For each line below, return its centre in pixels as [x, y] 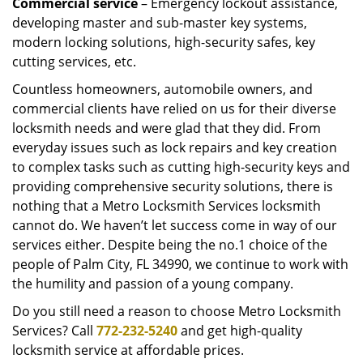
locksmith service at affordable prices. [128, 350]
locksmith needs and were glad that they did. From [167, 128]
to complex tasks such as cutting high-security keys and [181, 167]
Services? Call [54, 331]
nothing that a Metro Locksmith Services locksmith [167, 206]
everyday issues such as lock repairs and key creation [175, 147]
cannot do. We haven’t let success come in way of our [175, 225]
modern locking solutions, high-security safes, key [164, 42]
